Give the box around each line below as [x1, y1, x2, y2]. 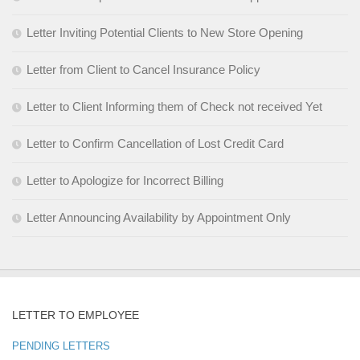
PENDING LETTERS [12, 339, 110, 352]
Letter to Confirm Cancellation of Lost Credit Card [27, 136, 284, 150]
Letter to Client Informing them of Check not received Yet [27, 99, 322, 113]
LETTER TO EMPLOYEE [12, 308, 139, 321]
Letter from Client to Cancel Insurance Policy [27, 62, 260, 76]
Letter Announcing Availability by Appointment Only [27, 210, 291, 224]
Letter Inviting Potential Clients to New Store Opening [27, 25, 303, 39]
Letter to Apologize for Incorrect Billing [27, 173, 223, 187]
